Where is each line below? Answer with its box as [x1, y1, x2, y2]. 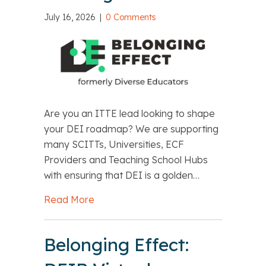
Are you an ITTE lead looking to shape [44, 107, 215, 120]
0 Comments [106, 12, 156, 23]
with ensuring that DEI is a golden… [44, 169, 199, 182]
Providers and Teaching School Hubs [44, 154, 208, 166]
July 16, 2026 [44, 12, 98, 23]
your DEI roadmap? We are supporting [44, 123, 218, 135]
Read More [44, 194, 94, 206]
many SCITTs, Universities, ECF [44, 138, 184, 151]
